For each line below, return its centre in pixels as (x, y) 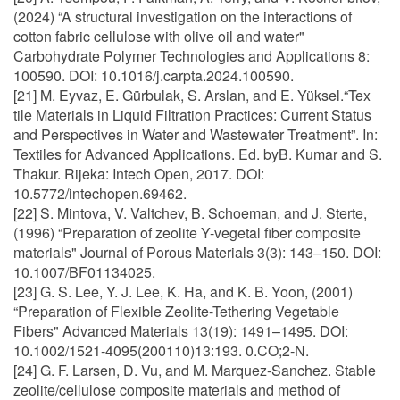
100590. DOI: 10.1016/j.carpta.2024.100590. (154, 75)
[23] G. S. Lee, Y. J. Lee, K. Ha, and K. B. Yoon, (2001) (183, 292)
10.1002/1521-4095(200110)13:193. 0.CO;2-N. (161, 350)
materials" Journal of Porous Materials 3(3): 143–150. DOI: (197, 252)
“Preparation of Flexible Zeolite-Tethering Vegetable (176, 311)
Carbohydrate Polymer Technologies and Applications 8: (192, 56)
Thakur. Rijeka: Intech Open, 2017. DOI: (139, 174)
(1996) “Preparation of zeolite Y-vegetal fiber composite (187, 233)
